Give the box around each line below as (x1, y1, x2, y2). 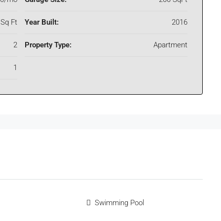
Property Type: (25, 40, 72, 50)
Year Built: (25, 18, 59, 27)
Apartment (153, 40, 187, 50)
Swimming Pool (95, 198, 145, 208)
